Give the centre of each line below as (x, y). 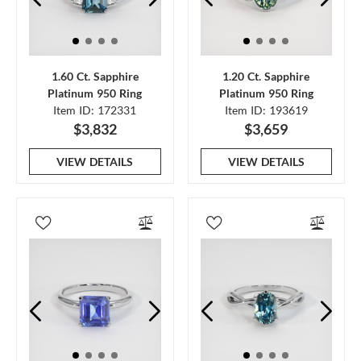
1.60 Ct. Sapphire (95, 76)
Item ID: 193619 (266, 110)
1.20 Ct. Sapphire (266, 76)
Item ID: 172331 (95, 110)
